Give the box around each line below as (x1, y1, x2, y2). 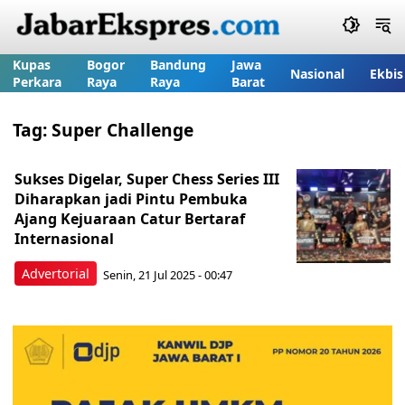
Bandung (150, 56, 206, 73)
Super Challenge (52, 118, 193, 142)
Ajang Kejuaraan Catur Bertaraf (14, 209, 245, 229)
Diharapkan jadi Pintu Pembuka (14, 189, 248, 209)
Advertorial (22, 265, 89, 282)
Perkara (13, 73, 61, 90)
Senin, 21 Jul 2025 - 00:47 (103, 266, 232, 283)
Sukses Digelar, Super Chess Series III (14, 169, 279, 189)
